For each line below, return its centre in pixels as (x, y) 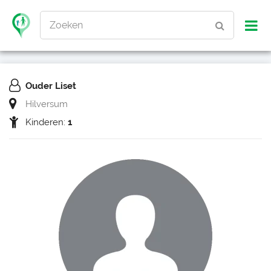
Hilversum (47, 104)
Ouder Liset (51, 86)
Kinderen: (47, 122)
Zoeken (66, 25)
